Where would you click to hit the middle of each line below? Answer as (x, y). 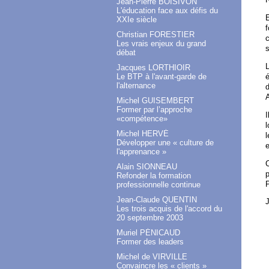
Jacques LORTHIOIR (153, 68)
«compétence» (142, 119)
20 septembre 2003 (150, 218)
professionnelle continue (159, 185)
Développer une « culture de (165, 143)
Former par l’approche (154, 110)
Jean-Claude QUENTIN (157, 200)
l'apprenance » (141, 152)
